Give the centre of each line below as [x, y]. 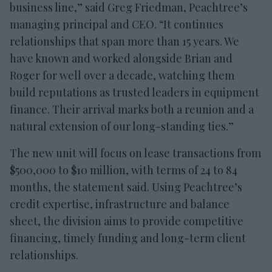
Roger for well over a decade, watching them [122, 75]
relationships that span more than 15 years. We [124, 41]
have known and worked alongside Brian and [121, 58]
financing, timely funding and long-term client [128, 238]
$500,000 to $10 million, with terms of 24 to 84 [124, 170]
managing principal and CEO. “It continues [117, 24]
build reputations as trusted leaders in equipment [134, 92]
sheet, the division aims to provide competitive [127, 221]
